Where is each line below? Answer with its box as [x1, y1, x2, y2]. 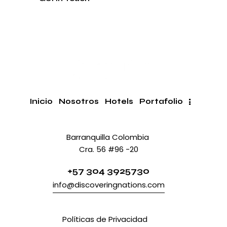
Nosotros [58, 97, 99, 106]
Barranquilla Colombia [66, 132, 151, 143]
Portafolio [139, 97, 183, 106]
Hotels [104, 97, 133, 106]
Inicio [29, 97, 53, 106]
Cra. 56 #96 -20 [79, 144, 138, 155]
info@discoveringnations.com [52, 179, 165, 191]
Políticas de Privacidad [62, 214, 149, 225]
